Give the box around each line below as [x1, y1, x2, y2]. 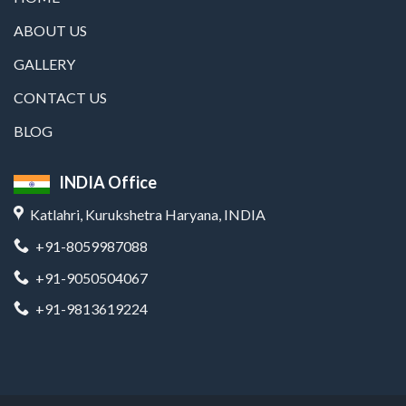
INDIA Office [59, 172, 157, 193]
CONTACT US [14, 89, 107, 107]
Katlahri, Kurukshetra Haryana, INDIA [27, 206, 266, 224]
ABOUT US [14, 22, 87, 40]
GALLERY [14, 55, 75, 73]
